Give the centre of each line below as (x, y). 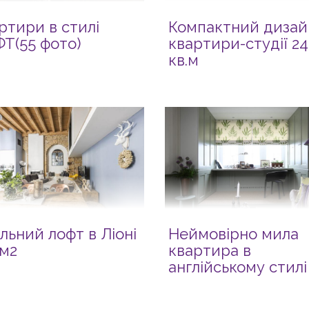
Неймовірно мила (233, 234)
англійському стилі (237, 267)
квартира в (209, 250)
